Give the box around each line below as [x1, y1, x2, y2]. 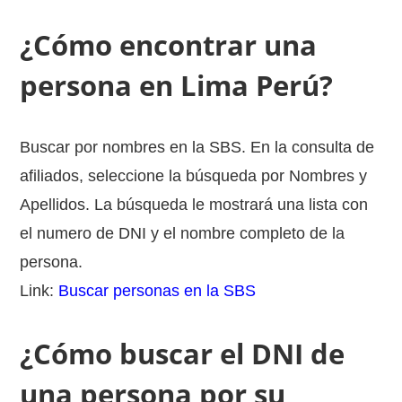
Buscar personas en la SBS [58, 282, 257, 300]
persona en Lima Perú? [20, 66, 334, 104]
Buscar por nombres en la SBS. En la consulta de [20, 138, 375, 156]
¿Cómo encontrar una [20, 26, 318, 64]
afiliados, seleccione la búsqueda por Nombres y [20, 167, 368, 185]
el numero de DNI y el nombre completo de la [20, 224, 345, 242]
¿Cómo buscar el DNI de [20, 335, 345, 372]
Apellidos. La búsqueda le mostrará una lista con [20, 196, 369, 214]
